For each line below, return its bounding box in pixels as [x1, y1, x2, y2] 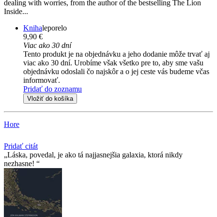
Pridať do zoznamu [23, 84, 82, 93]
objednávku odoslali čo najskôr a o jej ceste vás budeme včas [23, 67, 209, 76]
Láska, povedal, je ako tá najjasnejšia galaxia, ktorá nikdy [7, 150, 183, 159]
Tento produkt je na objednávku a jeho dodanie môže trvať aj [23, 49, 210, 58]
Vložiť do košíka [27, 94, 73, 102]
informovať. [23, 76, 60, 84]
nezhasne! [4, 159, 36, 168]
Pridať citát [4, 141, 38, 150]
